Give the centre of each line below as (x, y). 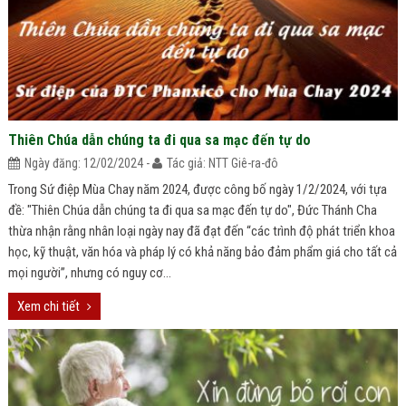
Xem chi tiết (48, 306)
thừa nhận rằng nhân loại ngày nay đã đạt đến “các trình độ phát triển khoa (201, 231)
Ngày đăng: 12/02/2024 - (88, 163)
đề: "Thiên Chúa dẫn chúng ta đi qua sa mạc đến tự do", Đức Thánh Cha (192, 210)
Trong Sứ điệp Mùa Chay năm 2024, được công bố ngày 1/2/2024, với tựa (197, 189)
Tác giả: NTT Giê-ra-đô (222, 163)
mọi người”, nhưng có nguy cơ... (89, 273)
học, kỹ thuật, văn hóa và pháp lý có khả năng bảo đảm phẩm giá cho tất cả (202, 252)
